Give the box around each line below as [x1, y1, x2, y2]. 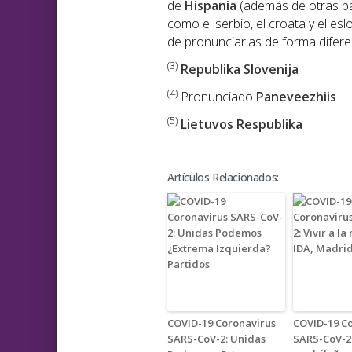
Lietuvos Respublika [181, 115, 302, 134]
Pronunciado [178, 88, 256, 106]
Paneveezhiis [256, 88, 336, 106]
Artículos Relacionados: [167, 170, 279, 185]
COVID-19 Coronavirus [167, 316, 276, 331]
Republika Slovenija [181, 60, 299, 79]
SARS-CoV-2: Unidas [167, 332, 266, 346]
